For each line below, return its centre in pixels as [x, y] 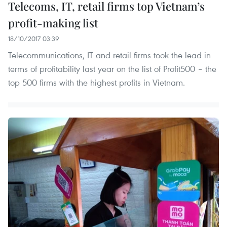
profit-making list [53, 23]
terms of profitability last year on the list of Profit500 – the [112, 69]
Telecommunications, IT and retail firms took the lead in [109, 55]
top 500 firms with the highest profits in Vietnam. [97, 83]
